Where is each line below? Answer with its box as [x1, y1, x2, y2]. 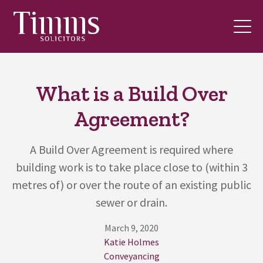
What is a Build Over [35, 81, 228, 106]
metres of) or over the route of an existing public [12, 177, 251, 192]
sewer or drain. [96, 195, 167, 210]
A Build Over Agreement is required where [30, 142, 233, 157]
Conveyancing [103, 250, 160, 262]
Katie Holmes [104, 236, 159, 248]
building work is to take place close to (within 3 [15, 160, 248, 174]
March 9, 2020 [104, 222, 159, 234]
